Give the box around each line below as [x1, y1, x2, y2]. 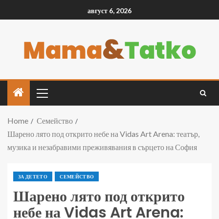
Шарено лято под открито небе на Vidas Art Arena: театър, [7, 129, 199, 138]
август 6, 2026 [88, 6, 131, 15]
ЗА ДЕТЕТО [18, 174, 48, 179]
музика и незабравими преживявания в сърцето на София [7, 142, 197, 152]
